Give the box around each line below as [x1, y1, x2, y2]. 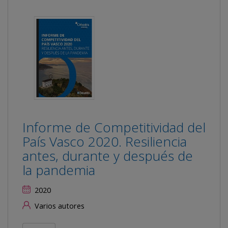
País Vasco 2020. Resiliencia [22, 132, 187, 151]
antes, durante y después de [22, 146, 193, 165]
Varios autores [33, 201, 84, 211]
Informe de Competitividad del [22, 118, 206, 136]
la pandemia [22, 160, 95, 179]
